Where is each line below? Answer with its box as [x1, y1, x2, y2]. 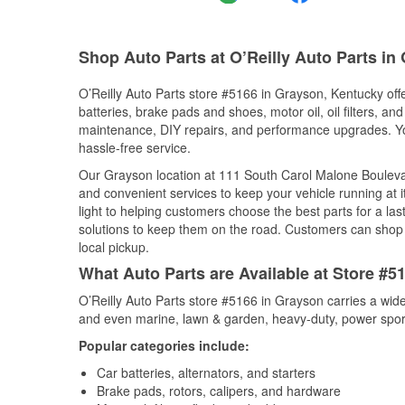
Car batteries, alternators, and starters [97, 363, 316, 381]
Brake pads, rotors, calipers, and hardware [97, 381, 341, 400]
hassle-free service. [79, 138, 191, 156]
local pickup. [79, 238, 149, 256]
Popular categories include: [79, 336, 250, 354]
